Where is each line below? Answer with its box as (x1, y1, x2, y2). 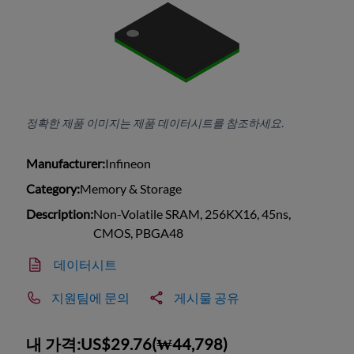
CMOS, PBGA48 (93, 225, 184, 241)
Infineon (105, 156, 152, 171)
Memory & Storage (80, 181, 183, 197)
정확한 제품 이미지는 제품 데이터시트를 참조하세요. (26, 116, 284, 130)
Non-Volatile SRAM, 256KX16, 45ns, (93, 206, 292, 222)
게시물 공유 (174, 290, 240, 306)
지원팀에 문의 (51, 290, 130, 306)
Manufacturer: (26, 156, 106, 171)
